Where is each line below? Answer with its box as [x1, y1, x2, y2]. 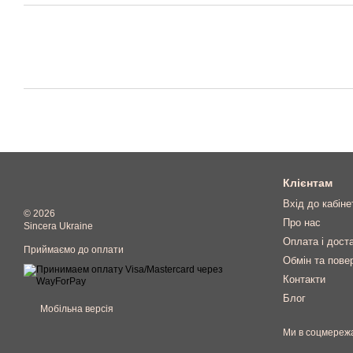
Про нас [282, 217, 321, 229]
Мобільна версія [38, 303, 113, 314]
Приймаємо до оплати [24, 244, 124, 255]
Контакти [282, 273, 325, 285]
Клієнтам [282, 176, 333, 189]
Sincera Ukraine [24, 221, 93, 232]
